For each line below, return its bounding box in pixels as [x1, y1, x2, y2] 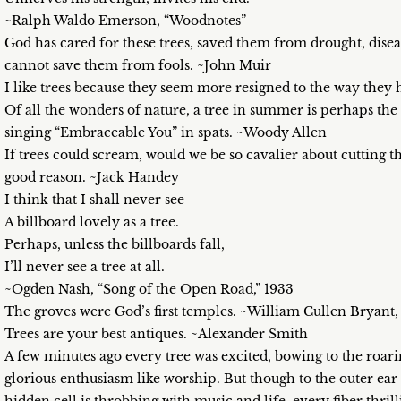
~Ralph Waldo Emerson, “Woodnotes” [4, 13, 246, 29]
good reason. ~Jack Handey [4, 169, 179, 185]
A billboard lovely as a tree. [4, 214, 179, 230]
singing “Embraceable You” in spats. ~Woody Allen [4, 124, 327, 141]
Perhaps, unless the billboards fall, [4, 236, 225, 252]
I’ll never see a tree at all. [4, 259, 165, 275]
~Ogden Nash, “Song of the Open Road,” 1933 [4, 281, 294, 297]
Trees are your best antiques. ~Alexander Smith [4, 326, 308, 342]
